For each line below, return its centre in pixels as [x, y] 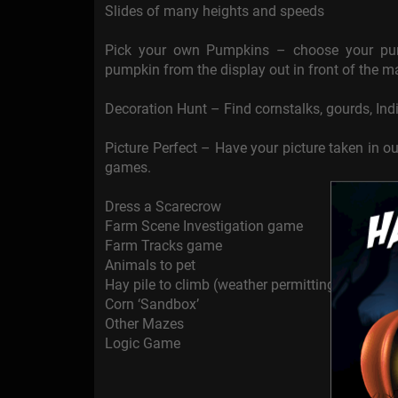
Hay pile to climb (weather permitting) [223, 285]
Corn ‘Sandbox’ [152, 305]
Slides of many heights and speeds [215, 12]
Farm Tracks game [163, 246]
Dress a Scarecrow [163, 207]
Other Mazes [144, 324]
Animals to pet [150, 266]
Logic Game [143, 344]
